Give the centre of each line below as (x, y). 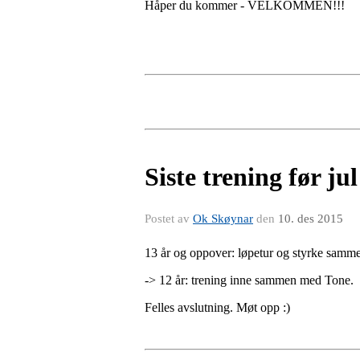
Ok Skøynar (223, 218)
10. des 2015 (311, 218)
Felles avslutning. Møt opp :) (217, 307)
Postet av (169, 218)
